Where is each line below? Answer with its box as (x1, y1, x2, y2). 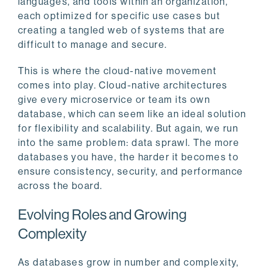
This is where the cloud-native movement (18, 65, 217, 77)
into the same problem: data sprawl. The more (18, 137, 240, 149)
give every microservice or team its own (18, 94, 211, 106)
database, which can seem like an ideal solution (18, 108, 246, 120)
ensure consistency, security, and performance (18, 166, 243, 178)
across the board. (18, 180, 103, 192)
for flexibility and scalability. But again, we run (18, 123, 239, 135)
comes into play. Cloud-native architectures (18, 80, 228, 92)
